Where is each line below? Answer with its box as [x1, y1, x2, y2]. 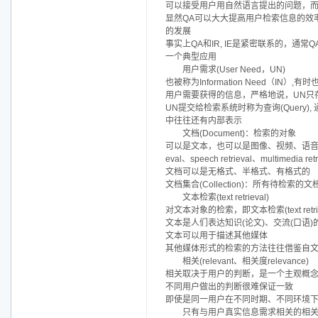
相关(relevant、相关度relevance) [182, 256, 309, 267]
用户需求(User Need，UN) [182, 65, 285, 75]
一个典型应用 [165, 52, 216, 62]
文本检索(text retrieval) [182, 192, 269, 203]
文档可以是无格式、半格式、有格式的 [165, 167, 310, 177]
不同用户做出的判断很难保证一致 [165, 282, 293, 292]
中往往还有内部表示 [165, 116, 242, 126]
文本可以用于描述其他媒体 [165, 231, 268, 241]
